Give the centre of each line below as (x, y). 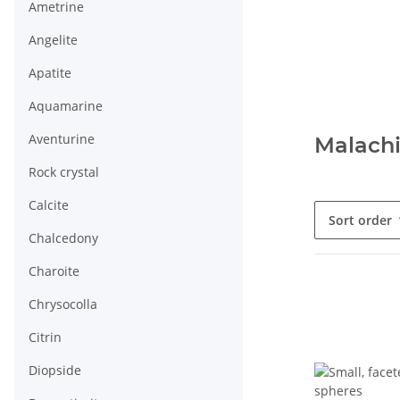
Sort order (360, 220)
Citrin (45, 337)
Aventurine (62, 139)
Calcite (49, 205)
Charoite (54, 271)
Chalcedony (63, 238)
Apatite (50, 73)
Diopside (55, 371)
